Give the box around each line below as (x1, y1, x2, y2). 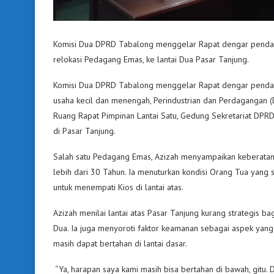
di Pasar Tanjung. (53, 125, 116, 136)
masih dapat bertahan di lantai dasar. (53, 237, 187, 249)
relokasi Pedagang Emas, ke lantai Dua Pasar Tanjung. (53, 53, 249, 65)
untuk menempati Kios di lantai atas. (53, 181, 183, 193)
